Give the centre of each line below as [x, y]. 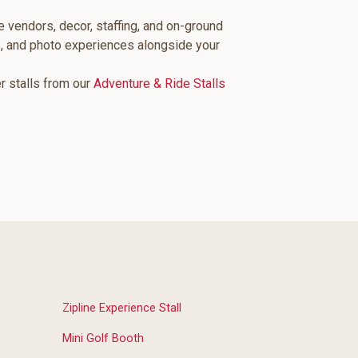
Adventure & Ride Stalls [159, 84]
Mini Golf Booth [103, 338]
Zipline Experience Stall [122, 308]
